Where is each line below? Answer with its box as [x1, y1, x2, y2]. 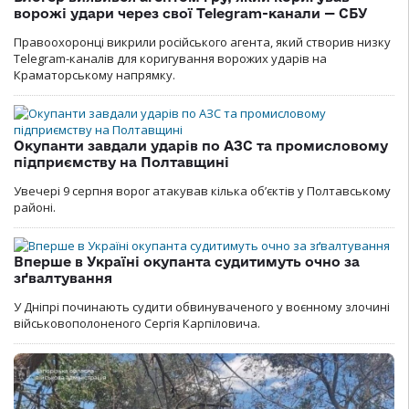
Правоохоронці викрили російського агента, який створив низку [14, 33, 391, 50]
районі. [14, 198, 56, 215]
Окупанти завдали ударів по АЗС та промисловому [14, 137, 388, 153]
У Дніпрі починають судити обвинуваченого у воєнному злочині [14, 298, 390, 315]
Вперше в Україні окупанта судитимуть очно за [14, 253, 360, 269]
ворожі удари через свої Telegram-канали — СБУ [14, 5, 368, 21]
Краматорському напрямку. [14, 66, 175, 83]
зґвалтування [14, 269, 112, 286]
